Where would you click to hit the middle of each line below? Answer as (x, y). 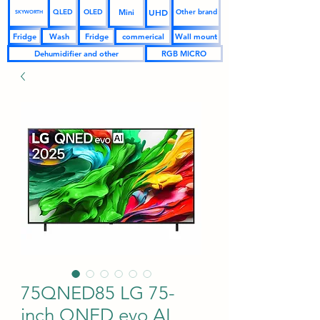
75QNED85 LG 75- (98, 293)
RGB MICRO (184, 54)
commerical (143, 36)
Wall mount (196, 36)
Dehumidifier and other (76, 54)
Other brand (196, 12)
